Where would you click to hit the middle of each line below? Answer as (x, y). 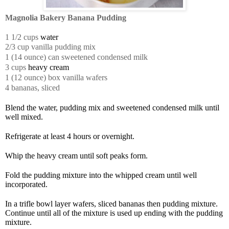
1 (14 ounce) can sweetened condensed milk (76, 57)
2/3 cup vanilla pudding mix (50, 47)
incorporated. (26, 184)
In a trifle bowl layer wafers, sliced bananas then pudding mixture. (111, 203)
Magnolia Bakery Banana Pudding (66, 17)
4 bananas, (22, 87)
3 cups (17, 67)
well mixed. (24, 117)
